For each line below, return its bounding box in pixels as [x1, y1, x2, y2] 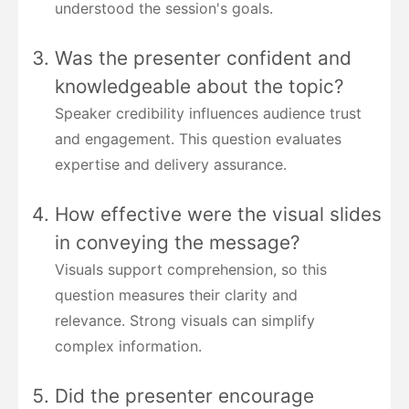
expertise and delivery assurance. [55, 155, 287, 174]
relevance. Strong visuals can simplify [55, 311, 315, 330]
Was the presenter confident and [55, 47, 351, 70]
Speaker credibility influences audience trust [55, 104, 362, 123]
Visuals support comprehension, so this [55, 260, 327, 279]
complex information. [55, 337, 202, 356]
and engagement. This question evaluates [55, 130, 341, 149]
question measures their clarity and [55, 286, 298, 305]
